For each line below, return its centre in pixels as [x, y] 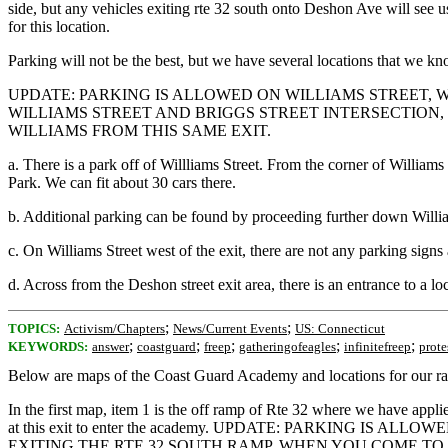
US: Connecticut [340, 328]
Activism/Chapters [114, 328]
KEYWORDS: [48, 346]
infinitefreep [377, 346]
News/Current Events [230, 328]
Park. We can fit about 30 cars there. [122, 182]
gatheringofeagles [287, 346]
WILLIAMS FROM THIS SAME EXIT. [139, 130]
